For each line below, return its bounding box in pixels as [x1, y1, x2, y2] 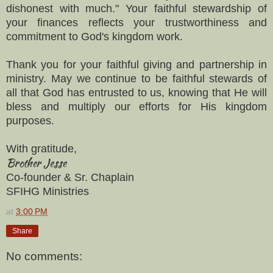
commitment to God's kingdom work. [6, 30, 183, 43]
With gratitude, [6, 142, 77, 155]
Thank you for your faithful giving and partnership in [6, 58, 267, 71]
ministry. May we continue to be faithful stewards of [6, 72, 267, 85]
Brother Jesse [6, 154, 66, 171]
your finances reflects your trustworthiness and [6, 16, 267, 29]
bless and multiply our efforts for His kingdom [6, 100, 267, 113]
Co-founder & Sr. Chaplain [6, 171, 134, 183]
